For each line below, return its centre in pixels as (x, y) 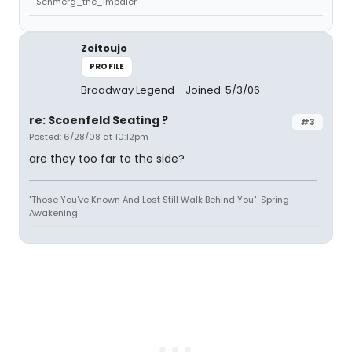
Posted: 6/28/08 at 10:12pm (89, 137)
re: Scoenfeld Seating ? (99, 120)
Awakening (53, 213)
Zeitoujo (104, 48)
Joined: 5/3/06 (223, 90)
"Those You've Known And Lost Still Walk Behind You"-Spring (159, 200)
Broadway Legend (129, 90)
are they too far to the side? (107, 159)
